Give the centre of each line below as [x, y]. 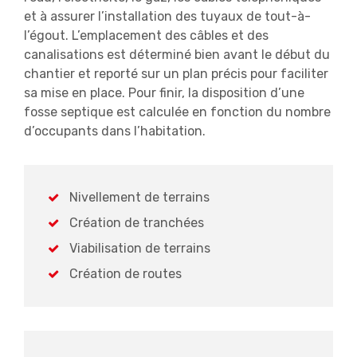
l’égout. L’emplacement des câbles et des [146, 35]
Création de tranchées [137, 223]
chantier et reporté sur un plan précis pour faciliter [176, 74]
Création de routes [126, 274]
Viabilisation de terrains [140, 248]
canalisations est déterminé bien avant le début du [177, 55]
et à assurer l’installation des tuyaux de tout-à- [167, 16]
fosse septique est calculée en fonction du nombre [177, 112]
